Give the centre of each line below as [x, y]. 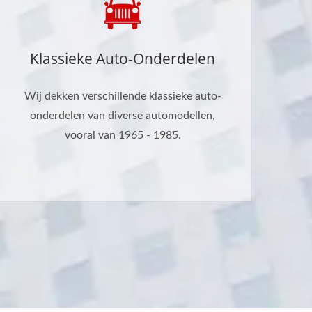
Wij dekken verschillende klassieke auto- [123, 96]
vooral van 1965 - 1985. [123, 135]
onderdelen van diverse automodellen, [123, 115]
